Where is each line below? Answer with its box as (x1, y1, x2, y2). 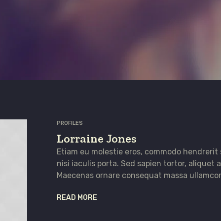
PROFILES (56, 120, 83, 126)
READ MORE (56, 193, 97, 202)
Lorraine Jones (56, 131, 137, 146)
